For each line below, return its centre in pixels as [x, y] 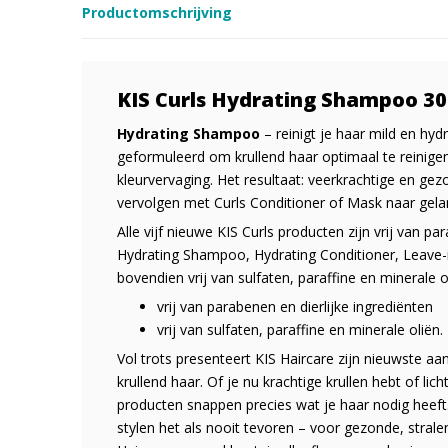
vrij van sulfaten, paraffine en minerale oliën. [300, 329]
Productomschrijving [157, 12]
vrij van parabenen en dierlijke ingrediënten [295, 306]
